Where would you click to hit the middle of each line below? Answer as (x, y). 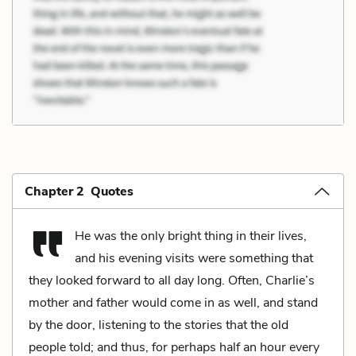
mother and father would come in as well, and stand (173, 302)
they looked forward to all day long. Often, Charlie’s (172, 280)
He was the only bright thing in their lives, (191, 236)
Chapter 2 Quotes (79, 191)
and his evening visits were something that (194, 258)
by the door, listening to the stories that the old (159, 325)
